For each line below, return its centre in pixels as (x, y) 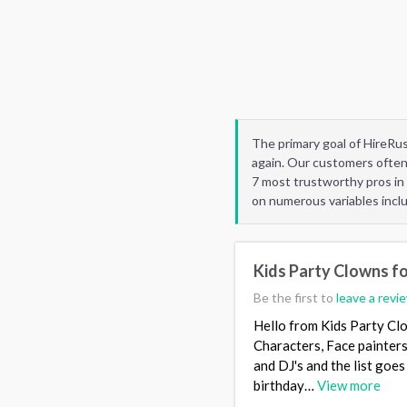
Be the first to (295, 298)
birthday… (285, 386)
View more (349, 386)
